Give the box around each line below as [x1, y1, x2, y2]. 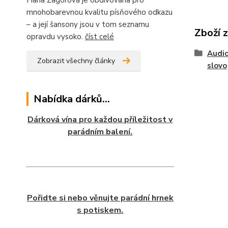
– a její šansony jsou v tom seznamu [26, 19, 149, 30]
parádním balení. [68, 126, 133, 137]
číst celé [85, 32, 114, 42]
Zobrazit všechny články [37, 56, 115, 66]
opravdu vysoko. [26, 32, 85, 42]
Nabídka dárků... [34, 92, 110, 106]
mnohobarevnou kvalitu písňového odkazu [26, 7, 173, 17]
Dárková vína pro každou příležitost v [27, 114, 173, 125]
